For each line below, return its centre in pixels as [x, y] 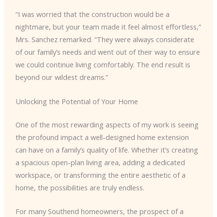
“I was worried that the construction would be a [92, 14]
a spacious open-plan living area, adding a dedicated [100, 162]
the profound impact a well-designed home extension [102, 137]
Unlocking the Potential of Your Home [77, 101]
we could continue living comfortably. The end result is [103, 65]
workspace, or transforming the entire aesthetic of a [100, 175]
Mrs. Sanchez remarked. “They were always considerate [105, 39]
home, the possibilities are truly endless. [80, 187]
